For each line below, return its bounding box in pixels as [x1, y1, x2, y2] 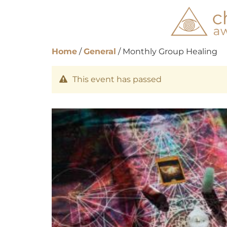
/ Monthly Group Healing [116, 47, 217, 56]
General [84, 47, 116, 56]
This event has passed [72, 74, 162, 84]
